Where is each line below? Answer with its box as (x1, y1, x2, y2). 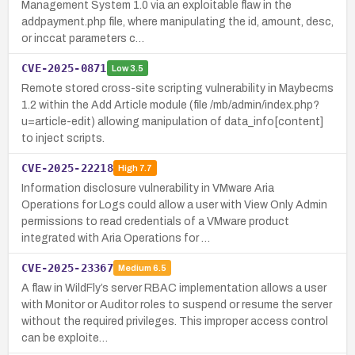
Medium (117, 263, 151, 273)
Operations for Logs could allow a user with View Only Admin (21, 198, 327, 211)
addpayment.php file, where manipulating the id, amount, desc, (21, 15, 334, 28)
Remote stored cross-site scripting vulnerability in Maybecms (21, 82, 334, 94)
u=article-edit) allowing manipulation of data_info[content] (21, 115, 323, 128)
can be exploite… (21, 331, 108, 344)
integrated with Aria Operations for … (21, 231, 210, 244)
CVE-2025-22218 (21, 161, 113, 174)
